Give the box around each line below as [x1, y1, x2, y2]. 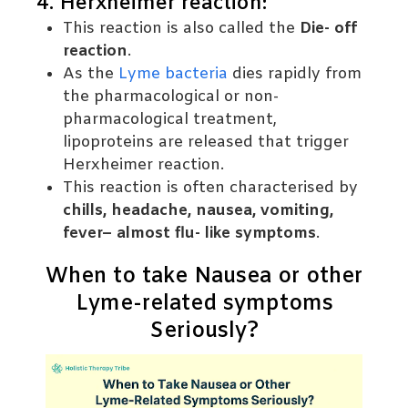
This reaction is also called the [63, 18, 301, 40]
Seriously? [149, 317, 259, 346]
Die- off [300, 18, 358, 40]
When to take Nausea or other [46, 262, 362, 291]
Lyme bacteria [118, 64, 229, 86]
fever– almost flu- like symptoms [63, 223, 317, 245]
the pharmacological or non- [63, 87, 280, 108]
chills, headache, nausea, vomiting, [63, 200, 334, 222]
